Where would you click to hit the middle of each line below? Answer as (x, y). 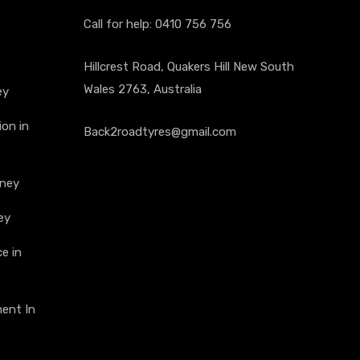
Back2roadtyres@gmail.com (160, 132)
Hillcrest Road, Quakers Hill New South (188, 67)
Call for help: (119, 25)
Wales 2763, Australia (142, 90)
